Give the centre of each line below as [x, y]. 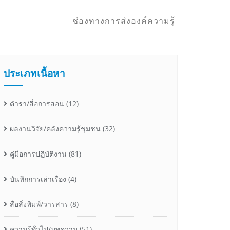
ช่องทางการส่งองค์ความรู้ [124, 21]
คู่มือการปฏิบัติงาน [38, 154]
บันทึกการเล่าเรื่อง [38, 179]
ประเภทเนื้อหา [34, 73]
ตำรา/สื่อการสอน [37, 103]
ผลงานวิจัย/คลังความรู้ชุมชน [55, 129]
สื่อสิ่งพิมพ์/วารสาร [39, 204]
